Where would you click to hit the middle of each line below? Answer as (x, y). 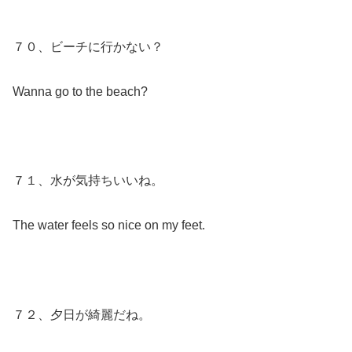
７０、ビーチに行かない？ (88, 46)
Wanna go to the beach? (80, 91)
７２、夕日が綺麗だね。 (82, 314)
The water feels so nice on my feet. (109, 225)
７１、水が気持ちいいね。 (88, 181)
